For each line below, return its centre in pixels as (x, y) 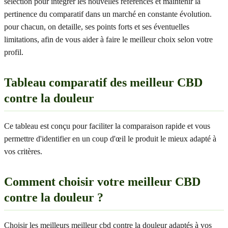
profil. (14, 52)
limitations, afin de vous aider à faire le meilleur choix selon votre (108, 39)
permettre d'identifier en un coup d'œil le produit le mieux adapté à (110, 139)
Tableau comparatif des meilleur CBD (103, 82)
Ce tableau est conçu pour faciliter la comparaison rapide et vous (107, 126)
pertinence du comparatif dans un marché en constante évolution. (108, 14)
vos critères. (23, 151)
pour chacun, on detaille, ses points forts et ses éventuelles (97, 27)
